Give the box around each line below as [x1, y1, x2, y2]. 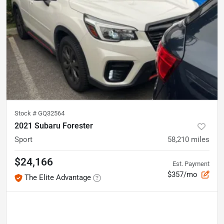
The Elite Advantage [24, 173, 91, 182]
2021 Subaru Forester [14, 121, 93, 130]
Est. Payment [172, 159, 209, 167]
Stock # [14, 109, 38, 117]
